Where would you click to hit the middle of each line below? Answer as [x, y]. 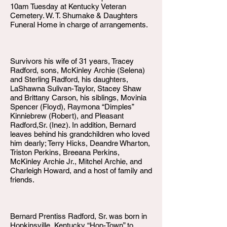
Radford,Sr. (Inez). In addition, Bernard [73, 125]
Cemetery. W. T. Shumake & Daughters [74, 15]
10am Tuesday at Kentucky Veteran [68, 6]
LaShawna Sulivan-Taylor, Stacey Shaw [76, 88]
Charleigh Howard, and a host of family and [81, 171]
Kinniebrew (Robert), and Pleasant [67, 116]
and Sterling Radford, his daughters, [69, 79]
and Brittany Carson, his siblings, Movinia [78, 98]
